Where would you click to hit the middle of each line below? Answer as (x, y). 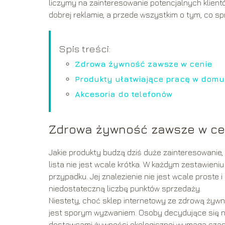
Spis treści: (85, 49)
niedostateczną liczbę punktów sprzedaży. (125, 189)
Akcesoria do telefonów (124, 94)
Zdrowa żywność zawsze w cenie (143, 64)
